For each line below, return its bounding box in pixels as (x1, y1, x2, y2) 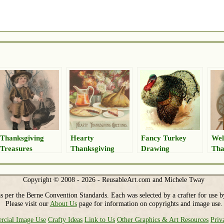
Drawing (141, 143, 169, 152)
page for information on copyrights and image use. (76, 199, 222, 208)
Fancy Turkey (141, 133, 186, 142)
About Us (49, 199, 77, 208)
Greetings (70, 154, 102, 163)
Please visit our (5, 199, 50, 208)
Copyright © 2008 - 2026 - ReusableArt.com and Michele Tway (23, 175, 205, 183)
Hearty (70, 133, 94, 142)
